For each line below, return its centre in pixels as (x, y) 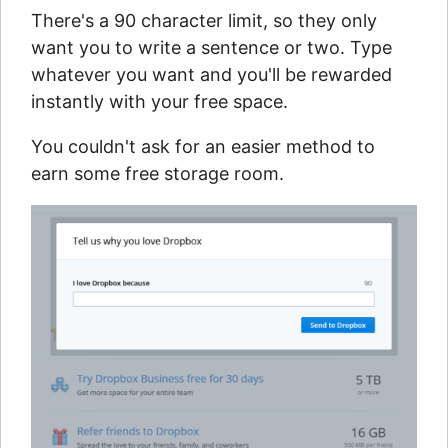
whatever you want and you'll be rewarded (211, 75)
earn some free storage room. (157, 174)
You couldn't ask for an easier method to (203, 147)
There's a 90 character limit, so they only (204, 21)
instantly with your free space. (159, 102)
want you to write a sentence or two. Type (211, 48)
